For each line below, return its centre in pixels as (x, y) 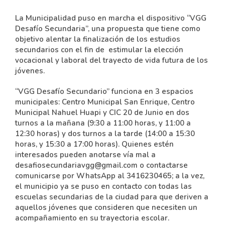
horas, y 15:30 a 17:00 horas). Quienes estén (94, 144)
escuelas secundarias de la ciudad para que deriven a (112, 197)
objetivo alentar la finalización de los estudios (98, 39)
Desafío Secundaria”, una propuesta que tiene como (108, 29)
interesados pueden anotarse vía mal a (85, 155)
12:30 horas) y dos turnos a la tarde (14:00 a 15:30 (105, 134)
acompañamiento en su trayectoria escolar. (92, 218)
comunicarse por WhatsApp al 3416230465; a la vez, (110, 176)
